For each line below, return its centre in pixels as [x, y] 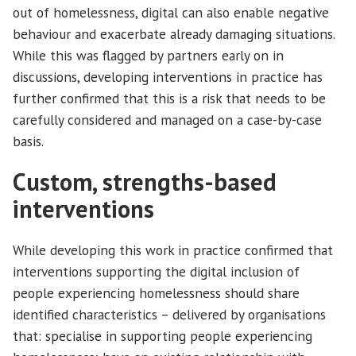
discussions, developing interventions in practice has [168, 76]
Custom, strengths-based [145, 181]
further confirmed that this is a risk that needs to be [169, 98]
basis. [28, 141]
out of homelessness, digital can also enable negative [171, 12]
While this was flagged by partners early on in [148, 55]
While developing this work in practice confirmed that [173, 250]
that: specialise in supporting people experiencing [163, 336]
